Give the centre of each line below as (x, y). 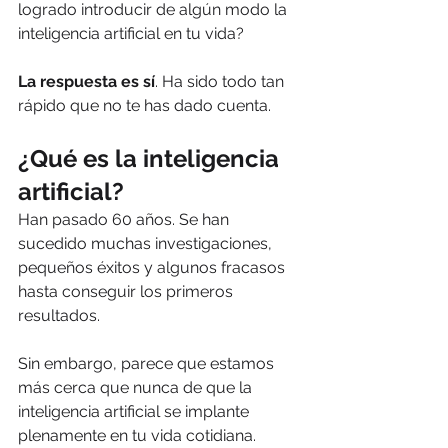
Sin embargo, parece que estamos (148, 364)
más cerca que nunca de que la (137, 388)
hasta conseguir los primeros (127, 292)
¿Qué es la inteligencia (151, 159)
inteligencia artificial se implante (135, 412)
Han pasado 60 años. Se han (125, 220)
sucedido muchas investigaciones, (147, 244)
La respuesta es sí (86, 82)
